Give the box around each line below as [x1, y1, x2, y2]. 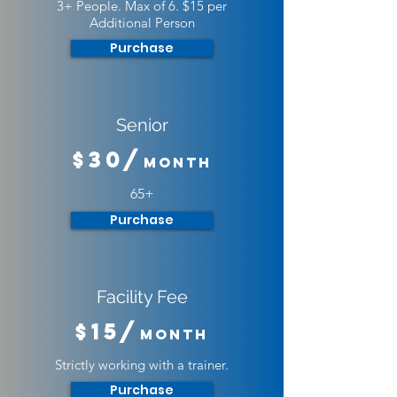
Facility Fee [97, 286, 188, 307]
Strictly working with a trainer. [55, 356, 229, 373]
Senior [116, 114, 168, 136]
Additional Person [89, 14, 195, 31]
